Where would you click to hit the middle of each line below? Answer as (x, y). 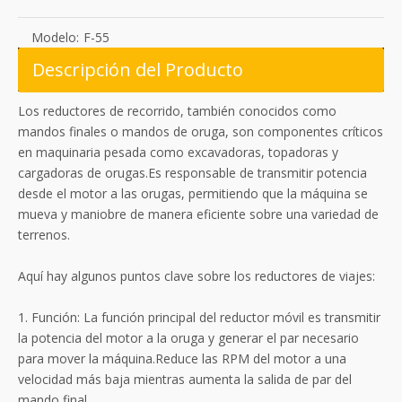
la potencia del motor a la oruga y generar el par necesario (188, 338)
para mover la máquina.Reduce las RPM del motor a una (182, 359)
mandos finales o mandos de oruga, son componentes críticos (201, 132)
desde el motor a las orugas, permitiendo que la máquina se (193, 194)
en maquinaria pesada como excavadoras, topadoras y (178, 153)
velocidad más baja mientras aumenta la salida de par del (185, 380)
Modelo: (55, 38)
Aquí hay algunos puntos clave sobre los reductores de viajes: (197, 276)
